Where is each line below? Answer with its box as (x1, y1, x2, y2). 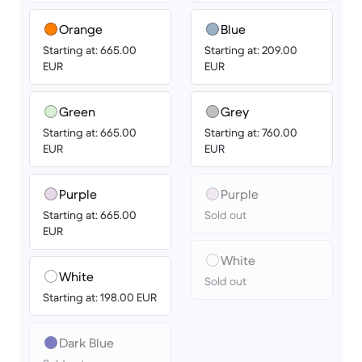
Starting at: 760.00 (204, 125, 297, 140)
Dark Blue (59, 335, 114, 351)
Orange (59, 21, 103, 37)
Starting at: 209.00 (204, 43, 297, 57)
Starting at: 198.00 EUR (43, 290, 157, 305)
